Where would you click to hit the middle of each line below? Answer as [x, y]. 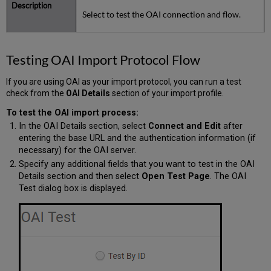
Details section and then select [80, 177]
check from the [36, 93]
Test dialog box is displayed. [73, 189]
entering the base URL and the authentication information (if [137, 138]
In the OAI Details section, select [83, 126]
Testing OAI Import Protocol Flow [103, 60]
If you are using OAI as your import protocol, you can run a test [124, 82]
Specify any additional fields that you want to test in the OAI [136, 165]
